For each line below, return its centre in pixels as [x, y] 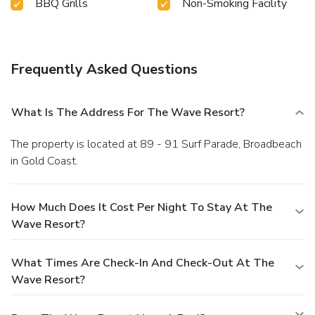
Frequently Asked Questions [104, 69]
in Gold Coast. [44, 161]
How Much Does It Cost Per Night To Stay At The [142, 207]
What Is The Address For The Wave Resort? [128, 112]
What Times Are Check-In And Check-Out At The [143, 263]
